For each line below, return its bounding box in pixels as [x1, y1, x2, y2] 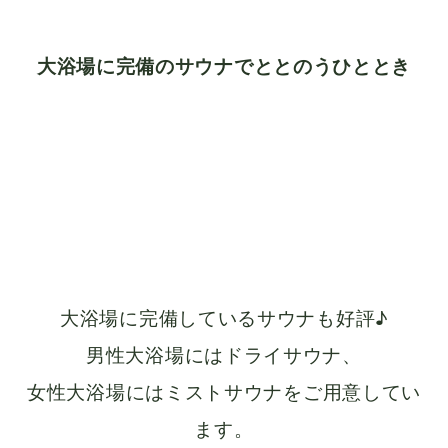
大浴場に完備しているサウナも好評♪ [60, 307, 388, 330]
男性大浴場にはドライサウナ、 [86, 344, 362, 367]
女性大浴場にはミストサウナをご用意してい [27, 381, 421, 404]
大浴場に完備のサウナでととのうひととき [36, 55, 412, 78]
